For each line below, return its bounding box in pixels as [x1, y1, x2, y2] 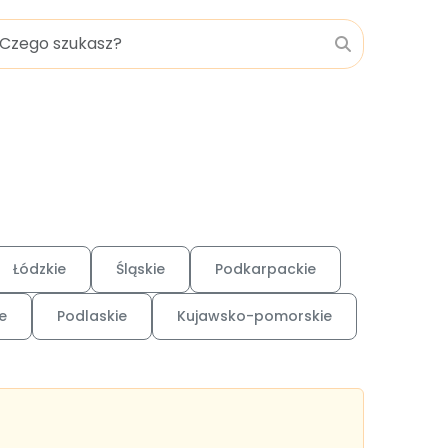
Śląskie [116, 259, 165, 279]
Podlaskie [57, 306, 127, 326]
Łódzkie [13, 259, 66, 279]
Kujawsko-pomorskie [177, 306, 332, 326]
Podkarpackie [215, 259, 316, 279]
